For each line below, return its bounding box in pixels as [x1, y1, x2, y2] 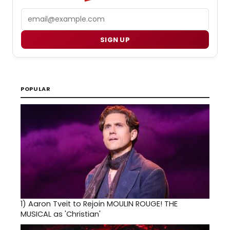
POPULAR [21, 85, 51, 93]
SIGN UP [100, 34, 130, 45]
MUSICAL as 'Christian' [21, 209, 101, 220]
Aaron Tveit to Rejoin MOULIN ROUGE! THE [28, 199, 178, 209]
